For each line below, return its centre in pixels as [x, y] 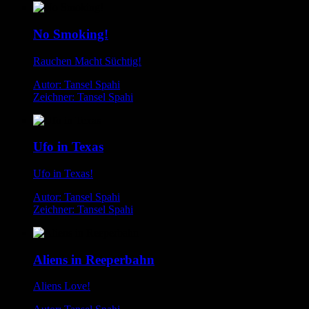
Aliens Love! [62, 286]
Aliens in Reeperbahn [94, 259]
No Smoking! [71, 34]
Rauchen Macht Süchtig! [87, 61]
